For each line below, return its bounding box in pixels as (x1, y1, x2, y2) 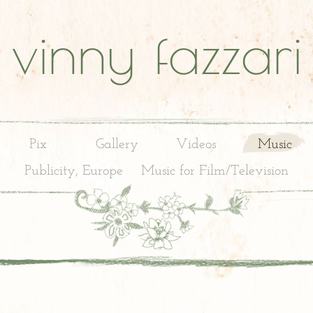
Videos (176, 138, 216, 152)
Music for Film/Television (141, 164, 289, 178)
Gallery (96, 138, 138, 152)
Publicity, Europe (24, 164, 123, 178)
